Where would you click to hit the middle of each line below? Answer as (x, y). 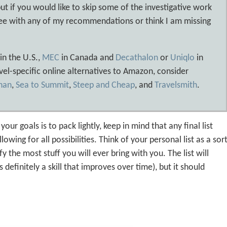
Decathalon (137, 58)
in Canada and (87, 58)
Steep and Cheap (104, 86)
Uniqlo (182, 58)
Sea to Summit (42, 86)
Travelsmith (176, 86)
